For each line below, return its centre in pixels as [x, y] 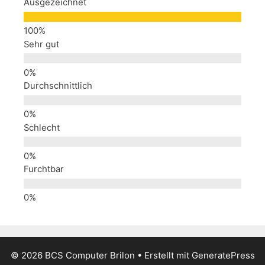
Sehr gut [41, 44]
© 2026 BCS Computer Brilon [72, 255]
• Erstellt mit [163, 255]
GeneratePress [223, 255]
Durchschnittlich [58, 86]
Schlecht [42, 127]
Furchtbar [44, 169]
